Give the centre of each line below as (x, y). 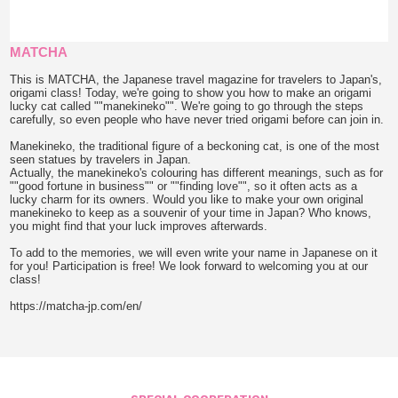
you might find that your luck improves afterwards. (139, 226)
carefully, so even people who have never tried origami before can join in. (197, 119)
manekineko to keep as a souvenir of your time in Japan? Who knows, (191, 212)
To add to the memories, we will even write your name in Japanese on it (194, 252)
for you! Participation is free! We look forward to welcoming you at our (189, 266)
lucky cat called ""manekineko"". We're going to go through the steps (187, 106)
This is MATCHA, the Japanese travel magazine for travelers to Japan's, (196, 79)
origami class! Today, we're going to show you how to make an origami (191, 92)
